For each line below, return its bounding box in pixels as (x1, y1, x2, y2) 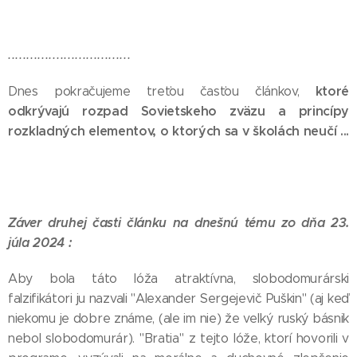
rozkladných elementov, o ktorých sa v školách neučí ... (8, 123, 349, 139)
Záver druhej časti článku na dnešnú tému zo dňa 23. (8, 214, 349, 231)
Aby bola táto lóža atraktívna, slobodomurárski (8, 271, 349, 286)
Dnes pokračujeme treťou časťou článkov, (8, 84, 316, 99)
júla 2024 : (8, 234, 72, 251)
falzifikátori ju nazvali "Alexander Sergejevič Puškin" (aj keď (8, 291, 349, 306)
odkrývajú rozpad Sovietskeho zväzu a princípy (8, 103, 349, 120)
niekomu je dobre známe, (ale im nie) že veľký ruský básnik (8, 311, 349, 326)
